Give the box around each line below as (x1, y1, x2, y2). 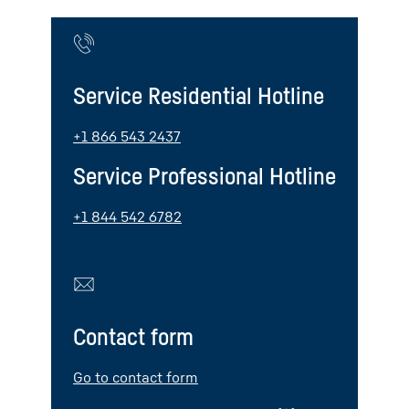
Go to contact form (73, 368, 198, 386)
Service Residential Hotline (73, 81, 324, 110)
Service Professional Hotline (73, 162, 336, 191)
